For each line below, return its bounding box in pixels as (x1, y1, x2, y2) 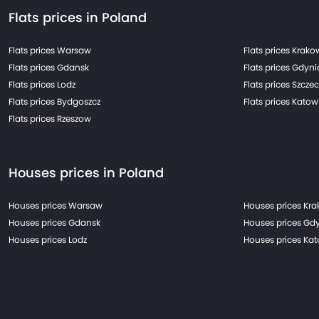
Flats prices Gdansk (9, 61, 89, 73)
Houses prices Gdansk (9, 216, 100, 229)
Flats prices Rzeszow (9, 113, 91, 125)
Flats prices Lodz (9, 78, 75, 90)
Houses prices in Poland (9, 164, 164, 182)
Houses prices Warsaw (9, 199, 103, 211)
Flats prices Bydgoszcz (9, 95, 100, 108)
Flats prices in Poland (9, 9, 147, 26)
